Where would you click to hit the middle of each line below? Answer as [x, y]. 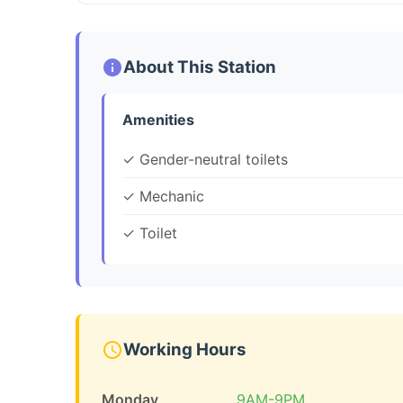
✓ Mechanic [163, 196]
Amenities [158, 120]
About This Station [200, 67]
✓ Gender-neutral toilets [205, 159]
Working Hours [185, 349]
